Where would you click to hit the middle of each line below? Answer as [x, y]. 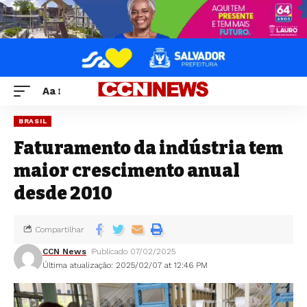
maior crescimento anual [127, 171]
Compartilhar [60, 230]
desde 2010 [63, 194]
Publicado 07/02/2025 [134, 251]
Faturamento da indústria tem [148, 148]
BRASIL [33, 121]
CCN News [64, 251]
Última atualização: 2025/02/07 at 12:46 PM [125, 265]
